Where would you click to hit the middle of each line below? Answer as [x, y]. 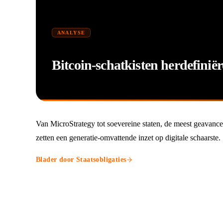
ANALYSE [71, 32]
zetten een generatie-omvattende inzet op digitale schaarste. [128, 137]
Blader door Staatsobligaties [81, 159]
